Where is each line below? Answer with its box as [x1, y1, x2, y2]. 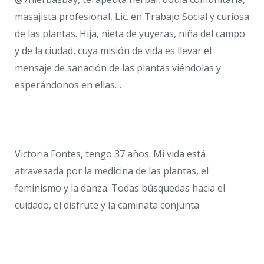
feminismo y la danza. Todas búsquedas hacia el [15, 181, 225, 195]
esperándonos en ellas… [15, 78, 121, 91]
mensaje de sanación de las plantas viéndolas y [15, 61, 221, 74]
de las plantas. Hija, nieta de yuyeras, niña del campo [15, 27, 245, 40]
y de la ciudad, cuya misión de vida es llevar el [15, 44, 212, 57]
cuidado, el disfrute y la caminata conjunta [15, 199, 199, 212]
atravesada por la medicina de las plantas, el [15, 164, 209, 178]
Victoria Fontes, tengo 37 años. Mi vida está [15, 147, 206, 161]
